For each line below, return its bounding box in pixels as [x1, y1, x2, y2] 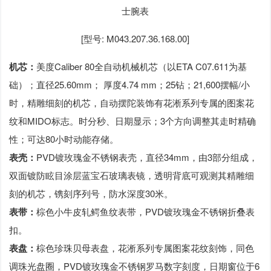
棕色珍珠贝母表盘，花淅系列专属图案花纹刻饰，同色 [36, 241, 255, 255]
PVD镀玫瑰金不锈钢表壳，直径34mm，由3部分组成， [36, 151, 258, 164]
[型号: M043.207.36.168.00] [81, 32, 190, 45]
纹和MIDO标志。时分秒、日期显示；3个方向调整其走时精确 [9, 114, 256, 128]
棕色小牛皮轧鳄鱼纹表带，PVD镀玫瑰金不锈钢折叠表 [36, 205, 255, 218]
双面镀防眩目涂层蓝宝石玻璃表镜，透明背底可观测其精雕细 [9, 169, 255, 182]
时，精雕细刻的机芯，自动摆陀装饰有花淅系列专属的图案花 [9, 96, 255, 109]
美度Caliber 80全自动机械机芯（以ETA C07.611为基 [36, 60, 247, 73]
